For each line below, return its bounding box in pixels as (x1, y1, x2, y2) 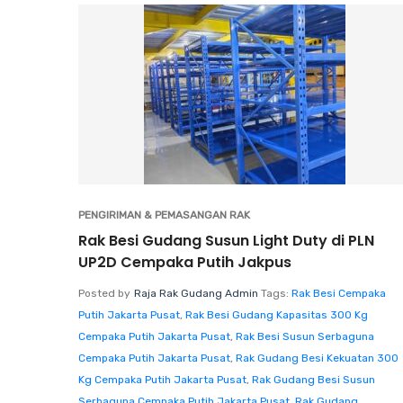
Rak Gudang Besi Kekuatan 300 (236, 351, 399, 364)
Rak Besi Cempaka (291, 286, 386, 300)
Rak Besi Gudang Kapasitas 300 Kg (185, 308, 368, 321)
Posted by (78, 286, 130, 300)
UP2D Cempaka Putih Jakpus (78, 251, 291, 273)
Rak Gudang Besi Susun (252, 372, 375, 386)
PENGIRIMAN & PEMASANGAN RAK (78, 208, 250, 221)
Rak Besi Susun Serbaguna (236, 329, 374, 343)
